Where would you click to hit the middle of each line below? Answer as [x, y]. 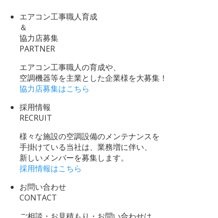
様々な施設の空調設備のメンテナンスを [90, 136]
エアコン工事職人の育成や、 [70, 67]
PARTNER [37, 48]
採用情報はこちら [51, 168]
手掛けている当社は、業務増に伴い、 [86, 147]
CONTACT [38, 197]
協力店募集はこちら [54, 88]
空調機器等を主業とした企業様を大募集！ [93, 78]
